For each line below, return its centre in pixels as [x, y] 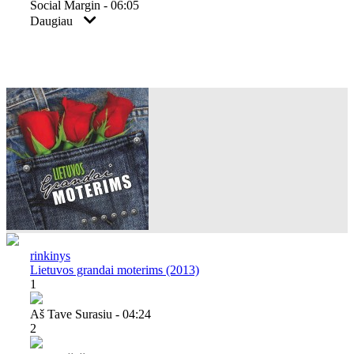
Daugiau [53, 21]
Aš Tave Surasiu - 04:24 [90, 314]
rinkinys [50, 255]
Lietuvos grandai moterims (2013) [115, 269]
